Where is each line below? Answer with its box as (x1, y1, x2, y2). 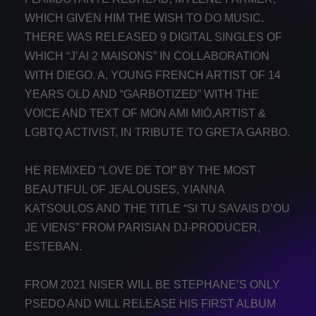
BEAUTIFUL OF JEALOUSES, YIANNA (25, 183, 224, 196)
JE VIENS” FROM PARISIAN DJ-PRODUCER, (25, 221, 260, 234)
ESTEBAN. (25, 241, 82, 253)
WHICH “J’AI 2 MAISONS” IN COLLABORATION (25, 50, 269, 63)
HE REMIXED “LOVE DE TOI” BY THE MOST (25, 164, 256, 177)
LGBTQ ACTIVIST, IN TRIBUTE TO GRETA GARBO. (25, 126, 290, 139)
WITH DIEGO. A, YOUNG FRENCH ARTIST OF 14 (25, 69, 281, 82)
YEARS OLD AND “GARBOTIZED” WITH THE (25, 88, 259, 101)
